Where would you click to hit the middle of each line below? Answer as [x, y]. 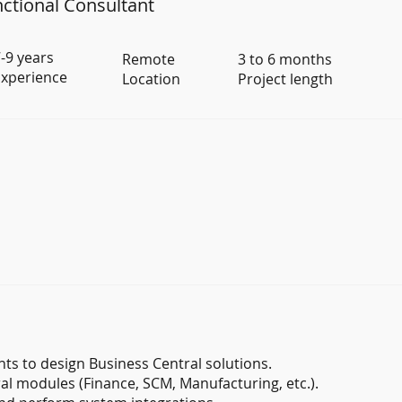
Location [152, 79]
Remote [149, 60]
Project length [285, 79]
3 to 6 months [284, 60]
